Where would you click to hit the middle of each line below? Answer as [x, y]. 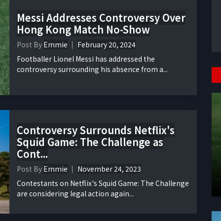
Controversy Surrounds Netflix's [96, 130]
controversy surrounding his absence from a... [92, 69]
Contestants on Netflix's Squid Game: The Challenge [103, 183]
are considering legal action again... [75, 194]
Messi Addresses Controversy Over [101, 18]
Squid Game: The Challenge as [90, 142]
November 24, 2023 [109, 169]
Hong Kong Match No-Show [83, 30]
